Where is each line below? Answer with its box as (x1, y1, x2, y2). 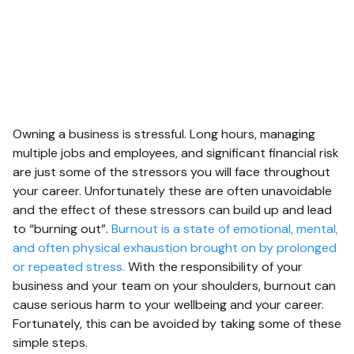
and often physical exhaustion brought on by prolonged (13, 239, 337, 256)
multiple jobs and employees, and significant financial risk (13, 144, 339, 161)
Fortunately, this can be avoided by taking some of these (13, 314, 341, 332)
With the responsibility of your (125, 258, 303, 275)
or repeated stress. (13, 258, 125, 275)
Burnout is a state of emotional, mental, (111, 220, 338, 237)
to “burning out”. (13, 220, 111, 237)
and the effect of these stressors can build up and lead (13, 201, 332, 218)
